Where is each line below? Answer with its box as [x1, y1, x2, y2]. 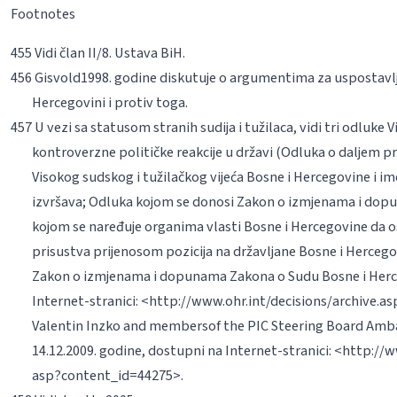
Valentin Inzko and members [31, 315, 208, 336]
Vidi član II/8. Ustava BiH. [31, 42, 185, 63]
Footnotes [10, 3, 75, 24]
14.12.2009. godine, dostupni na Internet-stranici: [31, 339, 334, 361]
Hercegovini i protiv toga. [31, 91, 188, 113]
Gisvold [34, 66, 81, 88]
